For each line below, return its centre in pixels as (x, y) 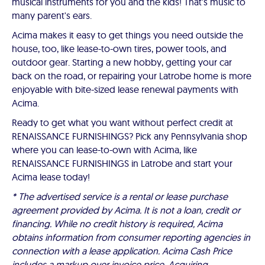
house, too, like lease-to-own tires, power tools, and (119, 49)
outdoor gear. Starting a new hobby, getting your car (122, 62)
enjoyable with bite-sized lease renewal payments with (125, 89)
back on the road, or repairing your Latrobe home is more (132, 76)
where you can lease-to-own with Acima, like (104, 150)
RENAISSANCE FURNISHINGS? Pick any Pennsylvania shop (130, 136)
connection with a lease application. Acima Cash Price (122, 251)
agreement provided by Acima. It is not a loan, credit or (126, 210)
